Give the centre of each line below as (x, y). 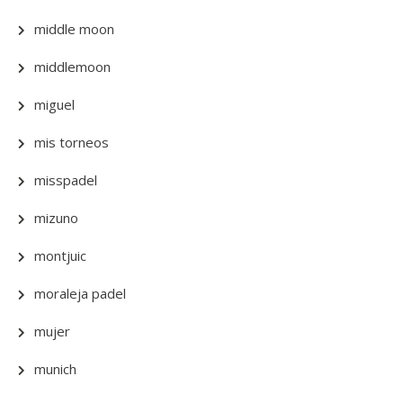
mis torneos (72, 142)
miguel (54, 104)
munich (55, 369)
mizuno (56, 218)
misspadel (66, 180)
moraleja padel (80, 293)
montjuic (60, 255)
